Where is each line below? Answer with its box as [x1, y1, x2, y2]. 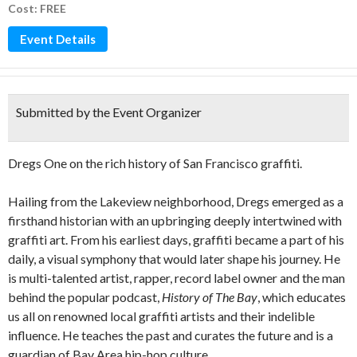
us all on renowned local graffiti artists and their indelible [8, 308, 315, 324]
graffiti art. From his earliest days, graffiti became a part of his [8, 232, 344, 247]
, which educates [257, 289, 346, 304]
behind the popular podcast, [8, 289, 162, 304]
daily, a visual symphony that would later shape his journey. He [8, 251, 340, 266]
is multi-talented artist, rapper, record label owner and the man [8, 270, 345, 285]
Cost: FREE [8, 2, 66, 15]
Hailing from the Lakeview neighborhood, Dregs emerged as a [8, 194, 343, 209]
